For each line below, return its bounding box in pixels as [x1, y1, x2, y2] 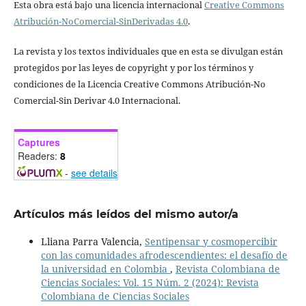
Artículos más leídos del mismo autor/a [13, 207, 238, 221]
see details [70, 165, 117, 180]
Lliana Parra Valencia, [40, 234, 145, 248]
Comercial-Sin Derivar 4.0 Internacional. [13, 94, 180, 107]
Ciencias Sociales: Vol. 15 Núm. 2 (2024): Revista [40, 275, 259, 289]
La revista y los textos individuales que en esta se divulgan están [13, 44, 283, 57]
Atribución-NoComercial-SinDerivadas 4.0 [13, 14, 188, 27]
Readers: [17, 148, 60, 163]
